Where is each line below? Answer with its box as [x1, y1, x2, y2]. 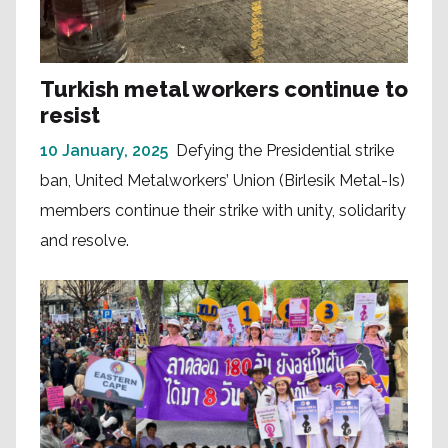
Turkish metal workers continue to [40, 76, 408, 103]
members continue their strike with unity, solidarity [40, 201, 406, 221]
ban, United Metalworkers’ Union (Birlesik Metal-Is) [40, 171, 405, 191]
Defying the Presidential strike [176, 141, 394, 161]
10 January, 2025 [40, 141, 168, 161]
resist [40, 102, 100, 129]
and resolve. [40, 231, 129, 251]
